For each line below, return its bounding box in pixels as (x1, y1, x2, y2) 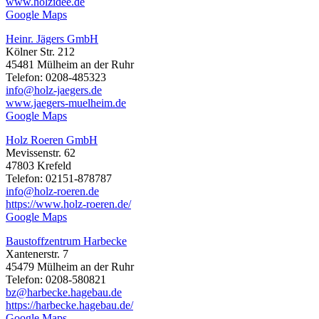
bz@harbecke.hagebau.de (6, 286, 122, 299)
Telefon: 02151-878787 (6, 172, 112, 185)
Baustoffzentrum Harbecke (6, 235, 127, 248)
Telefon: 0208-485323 (6, 71, 106, 84)
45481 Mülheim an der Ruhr (6, 58, 134, 71)
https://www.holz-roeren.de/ (6, 198, 131, 211)
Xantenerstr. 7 (6, 248, 68, 261)
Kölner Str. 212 (6, 46, 75, 58)
